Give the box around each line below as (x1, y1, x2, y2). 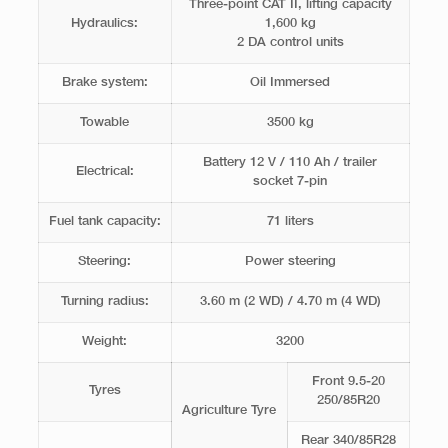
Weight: (82, 335, 128, 348)
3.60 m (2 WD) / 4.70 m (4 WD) (199, 295, 381, 308)
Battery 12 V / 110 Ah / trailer (203, 156, 378, 169)
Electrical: (75, 165, 134, 178)
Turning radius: (60, 295, 149, 308)
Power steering (244, 255, 336, 268)
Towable (80, 116, 130, 129)
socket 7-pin (253, 175, 328, 188)
